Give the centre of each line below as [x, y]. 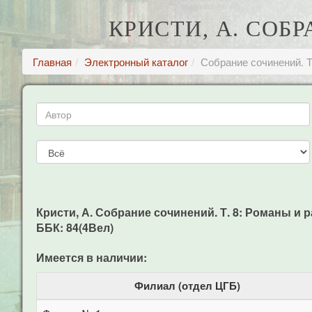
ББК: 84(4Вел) [75, 227]
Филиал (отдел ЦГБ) [187, 286]
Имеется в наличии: [92, 257]
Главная [52, 62]
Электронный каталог [136, 62]
